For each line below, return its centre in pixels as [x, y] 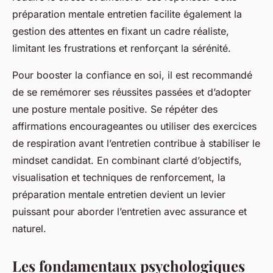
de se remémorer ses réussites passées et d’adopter [132, 92]
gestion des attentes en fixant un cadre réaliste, [121, 31]
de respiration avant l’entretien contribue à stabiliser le [136, 144]
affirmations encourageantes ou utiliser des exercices [134, 126]
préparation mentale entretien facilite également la [127, 14]
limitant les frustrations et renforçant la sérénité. [122, 48]
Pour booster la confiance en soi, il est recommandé [132, 75]
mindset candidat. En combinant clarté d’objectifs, [127, 161]
